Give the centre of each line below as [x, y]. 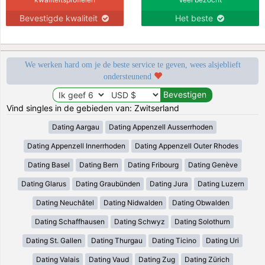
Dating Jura [169, 183]
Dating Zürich [207, 259]
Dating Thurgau [117, 240]
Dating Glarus [43, 183]
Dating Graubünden [108, 183]
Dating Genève [213, 164]
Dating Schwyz [140, 221]
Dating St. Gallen [54, 240]
